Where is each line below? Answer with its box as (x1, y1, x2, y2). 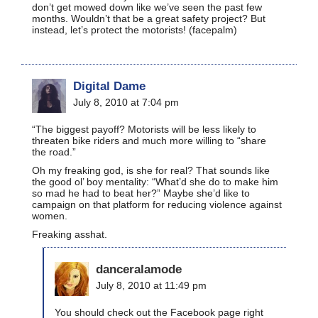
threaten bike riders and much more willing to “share (32, 134, 266, 146)
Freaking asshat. (32, 228, 107, 240)
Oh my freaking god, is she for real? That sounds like (32, 164, 270, 176)
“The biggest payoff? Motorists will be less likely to (32, 123, 256, 135)
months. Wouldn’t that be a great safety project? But (32, 12, 265, 24)
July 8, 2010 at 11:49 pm (96, 279, 207, 291)
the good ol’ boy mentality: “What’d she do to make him (32, 175, 278, 187)
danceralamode (96, 261, 182, 276)
